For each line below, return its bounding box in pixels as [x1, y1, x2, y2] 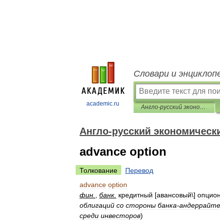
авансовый [157, 191, 192, 199]
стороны [126, 201, 156, 209]
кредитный [118, 191, 153, 199]
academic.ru [86, 100, 119, 107]
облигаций [80, 201, 114, 209]
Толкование [80, 166, 117, 174]
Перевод [125, 166, 153, 174]
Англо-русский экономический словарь [200, 104, 206, 110]
